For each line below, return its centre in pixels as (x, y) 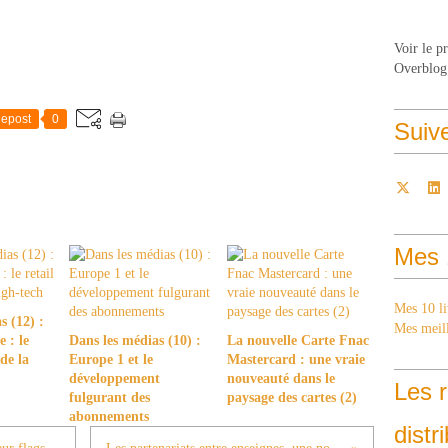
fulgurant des (109, 397)
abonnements (109, 416)
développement (114, 378)
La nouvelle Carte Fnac (297, 340)
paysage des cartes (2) (291, 397)
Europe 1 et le (111, 359)
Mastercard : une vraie (295, 359)
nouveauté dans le (280, 378)
